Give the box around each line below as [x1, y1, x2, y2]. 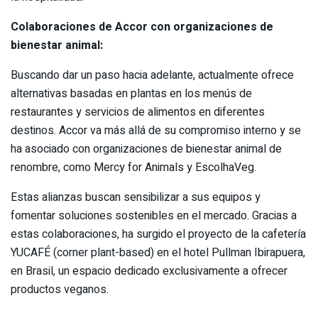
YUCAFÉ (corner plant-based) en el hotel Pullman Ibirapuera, [11, 243, 305, 261]
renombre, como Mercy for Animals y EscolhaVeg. [11, 158, 256, 176]
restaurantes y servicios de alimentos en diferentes [11, 103, 265, 121]
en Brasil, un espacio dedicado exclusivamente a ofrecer [11, 262, 287, 280]
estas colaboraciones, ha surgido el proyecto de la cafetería [11, 225, 306, 243]
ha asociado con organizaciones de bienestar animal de [11, 140, 282, 158]
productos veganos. [11, 280, 109, 298]
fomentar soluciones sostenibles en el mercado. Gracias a [11, 207, 297, 224]
